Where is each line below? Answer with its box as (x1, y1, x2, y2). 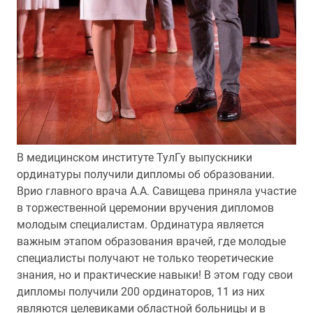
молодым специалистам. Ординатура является (17, 218, 264, 231)
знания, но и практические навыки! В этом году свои (17, 268, 293, 282)
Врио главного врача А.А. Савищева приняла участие (17, 184, 296, 198)
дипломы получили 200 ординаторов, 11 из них (17, 285, 265, 298)
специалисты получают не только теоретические (17, 252, 273, 265)
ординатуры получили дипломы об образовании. (17, 168, 275, 181)
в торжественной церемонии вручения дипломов (17, 201, 274, 214)
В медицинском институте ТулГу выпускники (17, 151, 252, 164)
